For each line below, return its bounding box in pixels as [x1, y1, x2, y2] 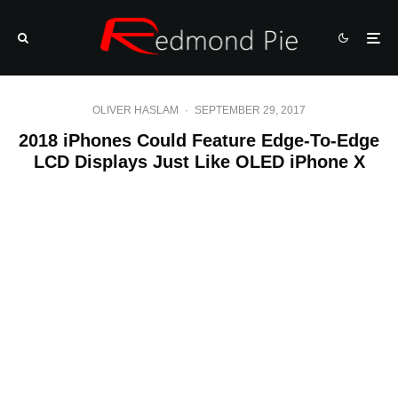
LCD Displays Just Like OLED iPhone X [33, 152, 365, 171]
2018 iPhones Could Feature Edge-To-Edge [19, 131, 379, 150]
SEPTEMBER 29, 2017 [195, 104, 306, 116]
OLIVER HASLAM [92, 104, 179, 116]
